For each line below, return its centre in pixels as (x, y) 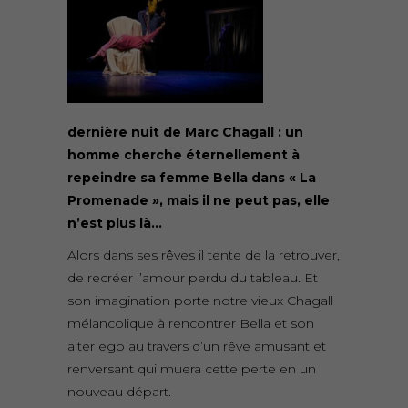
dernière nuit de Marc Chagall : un (185, 133)
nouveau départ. (119, 392)
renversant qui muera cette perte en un (192, 369)
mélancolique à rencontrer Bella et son (191, 324)
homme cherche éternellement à (184, 155)
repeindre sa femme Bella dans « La (192, 178)
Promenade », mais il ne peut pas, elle (199, 201)
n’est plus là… (115, 224)
